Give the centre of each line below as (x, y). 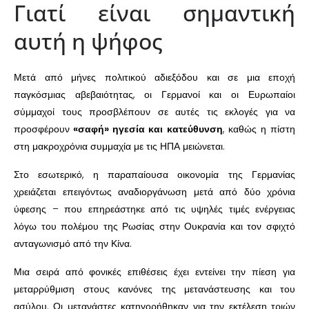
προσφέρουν (42, 129)
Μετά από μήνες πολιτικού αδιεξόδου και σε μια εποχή (154, 77)
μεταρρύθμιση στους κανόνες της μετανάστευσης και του (154, 289)
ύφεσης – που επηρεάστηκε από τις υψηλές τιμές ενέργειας (154, 209)
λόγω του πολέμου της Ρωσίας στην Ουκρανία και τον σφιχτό (154, 226)
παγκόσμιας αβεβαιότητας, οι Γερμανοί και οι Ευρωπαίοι (154, 94)
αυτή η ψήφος (88, 41)
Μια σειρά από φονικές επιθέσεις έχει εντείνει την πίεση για (154, 271)
